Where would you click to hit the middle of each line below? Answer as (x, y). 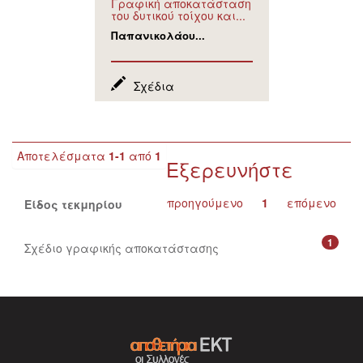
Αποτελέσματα (63, 155)
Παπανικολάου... (158, 35)
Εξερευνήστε (230, 169)
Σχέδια (154, 85)
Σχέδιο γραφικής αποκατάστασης (122, 248)
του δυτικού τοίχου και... (178, 15)
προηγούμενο (205, 202)
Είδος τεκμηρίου (73, 204)
